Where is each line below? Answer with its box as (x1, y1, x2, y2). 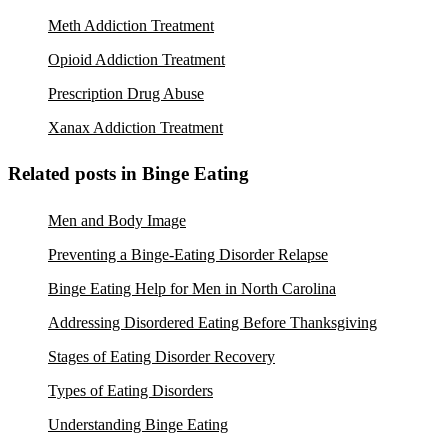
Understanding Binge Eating (48, 416, 228, 434)
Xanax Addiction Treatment (48, 118, 223, 136)
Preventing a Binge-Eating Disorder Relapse (48, 246, 328, 264)
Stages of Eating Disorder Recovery (48, 348, 275, 366)
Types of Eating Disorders (48, 382, 213, 400)
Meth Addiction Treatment (48, 16, 214, 34)
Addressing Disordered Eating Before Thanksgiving (48, 314, 377, 332)
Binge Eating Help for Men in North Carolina (48, 280, 336, 298)
